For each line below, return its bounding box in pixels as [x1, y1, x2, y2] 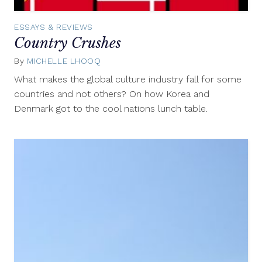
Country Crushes [14, 34, 121, 51]
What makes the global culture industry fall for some [14, 74, 242, 85]
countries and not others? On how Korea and [14, 88, 209, 100]
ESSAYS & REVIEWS [14, 22, 93, 32]
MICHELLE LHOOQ [26, 56, 101, 66]
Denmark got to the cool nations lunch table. [14, 103, 208, 115]
